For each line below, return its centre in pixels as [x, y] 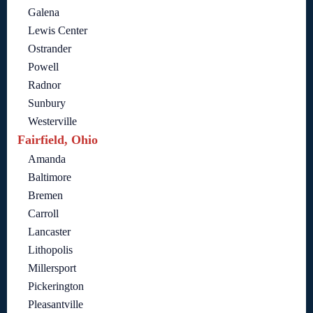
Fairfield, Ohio [58, 140]
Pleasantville [56, 305]
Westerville [52, 122]
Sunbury [47, 103]
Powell [43, 67]
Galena [44, 13]
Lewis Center [58, 31]
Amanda [47, 159]
